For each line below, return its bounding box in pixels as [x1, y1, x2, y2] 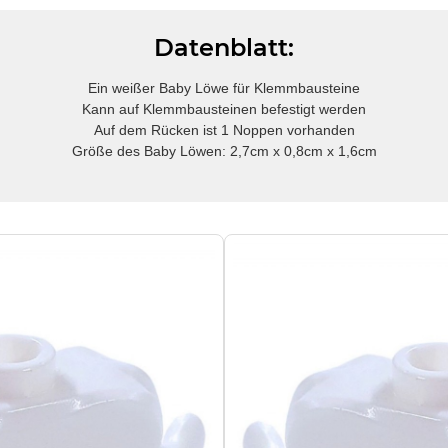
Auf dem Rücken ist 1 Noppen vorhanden [93, 121, 355, 138]
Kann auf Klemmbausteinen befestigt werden [82, 100, 366, 117]
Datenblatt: [154, 32, 294, 62]
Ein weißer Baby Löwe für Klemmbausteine [88, 79, 360, 96]
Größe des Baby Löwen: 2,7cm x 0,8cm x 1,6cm [71, 142, 377, 159]
